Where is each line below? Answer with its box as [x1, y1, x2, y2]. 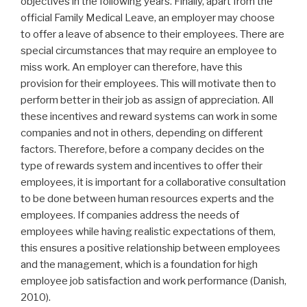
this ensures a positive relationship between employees [21, 241, 280, 254]
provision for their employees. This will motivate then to [21, 77, 276, 90]
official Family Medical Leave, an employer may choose [21, 11, 275, 24]
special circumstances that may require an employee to [21, 44, 277, 57]
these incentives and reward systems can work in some [21, 110, 278, 123]
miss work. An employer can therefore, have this [21, 60, 243, 73]
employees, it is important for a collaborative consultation [21, 175, 286, 188]
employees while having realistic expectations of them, [21, 225, 275, 238]
